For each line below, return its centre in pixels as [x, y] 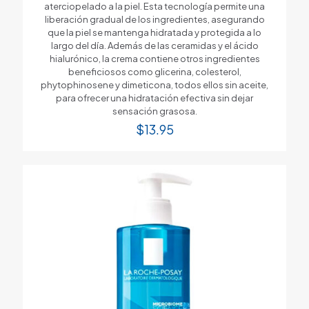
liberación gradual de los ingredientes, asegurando [154, 19]
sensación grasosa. [154, 111]
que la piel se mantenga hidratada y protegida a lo [154, 32]
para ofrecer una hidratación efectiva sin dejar [154, 98]
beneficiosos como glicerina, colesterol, [154, 71]
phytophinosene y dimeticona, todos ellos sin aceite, [154, 84]
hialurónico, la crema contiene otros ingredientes [154, 58]
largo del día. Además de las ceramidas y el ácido [154, 45]
